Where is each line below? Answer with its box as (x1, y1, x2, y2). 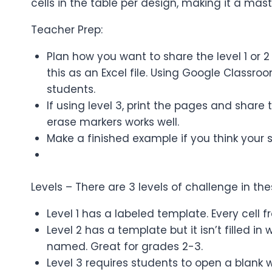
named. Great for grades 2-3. (46, 239, 203, 254)
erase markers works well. (46, 115, 179, 130)
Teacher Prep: (31, 22, 103, 38)
